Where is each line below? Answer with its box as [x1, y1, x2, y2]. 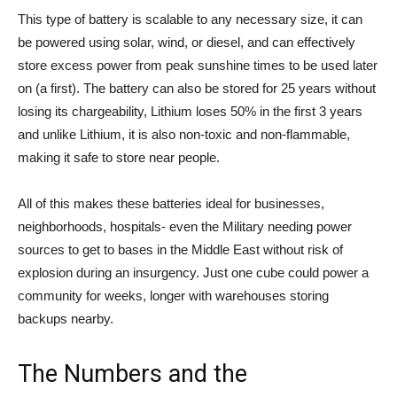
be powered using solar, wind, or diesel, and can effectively [18, 35, 355, 50]
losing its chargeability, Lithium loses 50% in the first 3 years [18, 104, 362, 119]
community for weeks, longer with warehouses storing [18, 288, 329, 303]
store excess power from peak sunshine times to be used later [18, 58, 378, 73]
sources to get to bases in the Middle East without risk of [18, 242, 343, 257]
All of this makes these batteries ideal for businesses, [18, 196, 324, 211]
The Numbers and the [18, 360, 247, 388]
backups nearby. [18, 311, 113, 326]
